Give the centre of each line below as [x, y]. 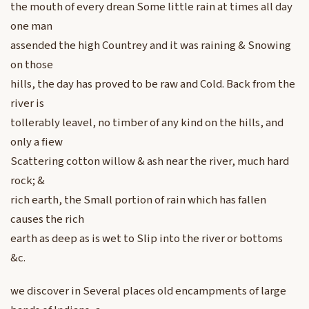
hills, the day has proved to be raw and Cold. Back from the [153, 84]
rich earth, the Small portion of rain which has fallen [138, 200]
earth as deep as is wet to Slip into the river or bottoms [147, 239]
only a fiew [37, 142]
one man [31, 27]
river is [27, 104]
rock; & [28, 181]
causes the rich [47, 220]
